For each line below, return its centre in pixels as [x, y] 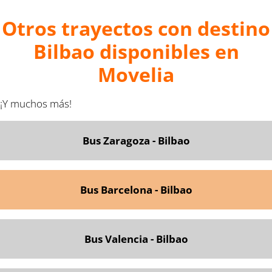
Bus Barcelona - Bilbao [136, 189]
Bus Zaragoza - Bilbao [136, 140]
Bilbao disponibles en [136, 51]
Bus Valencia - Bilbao [136, 239]
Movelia [136, 74]
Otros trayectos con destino [136, 28]
